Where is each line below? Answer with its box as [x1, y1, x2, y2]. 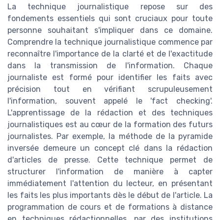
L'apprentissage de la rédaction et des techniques [7, 108, 213, 118]
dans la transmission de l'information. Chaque [7, 61, 213, 71]
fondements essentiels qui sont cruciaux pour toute [7, 14, 213, 24]
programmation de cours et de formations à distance [7, 202, 213, 212]
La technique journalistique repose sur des [7, 2, 213, 12]
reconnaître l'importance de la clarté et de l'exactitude [7, 49, 213, 59]
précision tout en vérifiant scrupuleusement [7, 84, 213, 94]
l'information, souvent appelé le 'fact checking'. [7, 96, 213, 106]
